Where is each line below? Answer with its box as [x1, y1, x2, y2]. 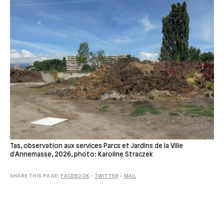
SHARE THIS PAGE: [10, 173, 61, 179]
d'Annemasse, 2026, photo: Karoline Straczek [10, 150, 152, 158]
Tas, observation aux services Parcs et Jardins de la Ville [10, 142, 183, 149]
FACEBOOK [60, 173, 89, 179]
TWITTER [94, 173, 119, 179]
